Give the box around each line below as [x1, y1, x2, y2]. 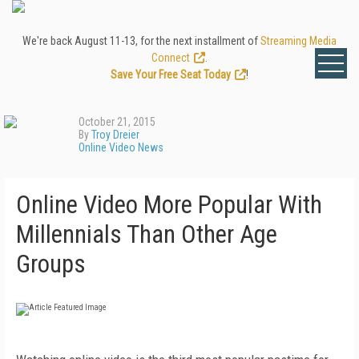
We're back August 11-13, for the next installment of [22, 34, 260, 47]
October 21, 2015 [79, 115, 155, 128]
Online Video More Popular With [16, 190, 322, 220]
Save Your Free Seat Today [111, 68, 231, 81]
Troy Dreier [91, 128, 139, 141]
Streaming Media [260, 34, 337, 47]
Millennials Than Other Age [16, 220, 277, 249]
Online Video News [79, 141, 163, 154]
